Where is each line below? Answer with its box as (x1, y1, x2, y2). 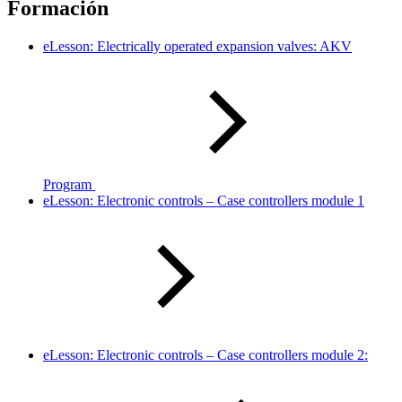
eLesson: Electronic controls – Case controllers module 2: (43, 347, 368, 363)
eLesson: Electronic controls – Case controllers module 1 (43, 193, 364, 209)
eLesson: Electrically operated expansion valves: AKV (43, 39, 352, 55)
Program (43, 177, 92, 193)
